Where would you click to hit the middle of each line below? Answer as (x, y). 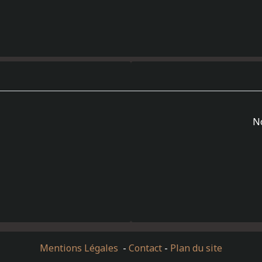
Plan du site (196, 248)
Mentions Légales (80, 248)
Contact (145, 248)
